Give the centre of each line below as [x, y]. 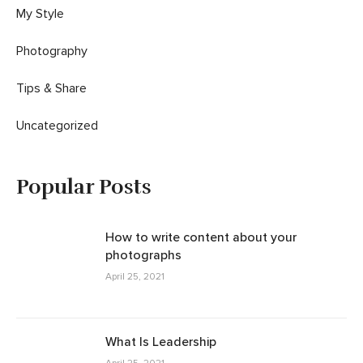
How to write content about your [201, 237]
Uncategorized [57, 126]
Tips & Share [51, 88]
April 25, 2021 [135, 277]
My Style [40, 14]
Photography [52, 51]
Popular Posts [84, 187]
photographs [143, 255]
